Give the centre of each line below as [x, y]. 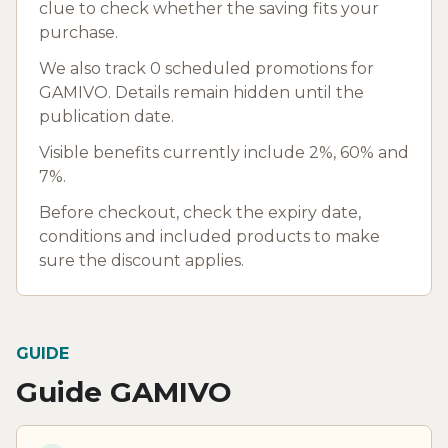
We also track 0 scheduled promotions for [206, 68]
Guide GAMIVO [124, 391]
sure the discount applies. [141, 260]
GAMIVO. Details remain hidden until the [201, 92]
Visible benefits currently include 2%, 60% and [224, 152]
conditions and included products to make [209, 236]
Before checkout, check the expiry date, [200, 212]
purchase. [78, 32]
